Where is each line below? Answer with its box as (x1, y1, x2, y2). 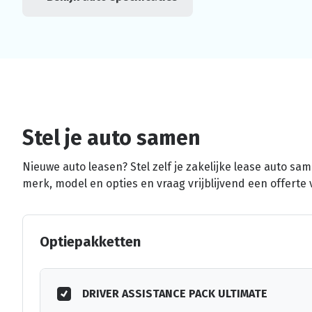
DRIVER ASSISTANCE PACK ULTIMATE (82, 286, 267, 300)
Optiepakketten (40, 233, 141, 250)
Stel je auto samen (22, 125, 201, 150)
